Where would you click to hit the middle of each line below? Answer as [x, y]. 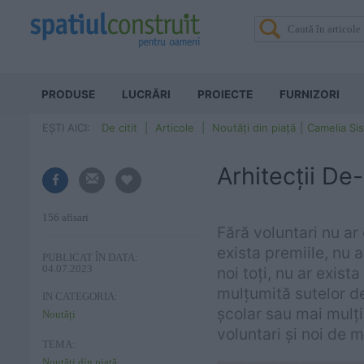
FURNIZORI [310, 94]
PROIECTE [225, 94]
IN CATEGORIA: [80, 297]
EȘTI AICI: [66, 128]
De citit [119, 128]
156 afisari [65, 217]
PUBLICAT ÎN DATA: [90, 258]
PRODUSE [68, 94]
